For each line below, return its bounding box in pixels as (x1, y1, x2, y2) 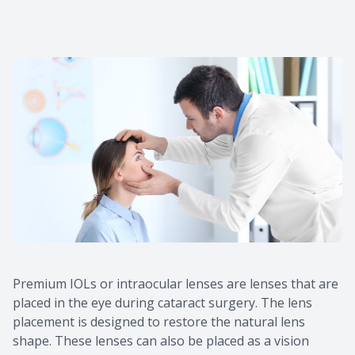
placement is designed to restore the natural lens (13, 312, 305, 330)
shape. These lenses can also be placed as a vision (13, 331, 309, 349)
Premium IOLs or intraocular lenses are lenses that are (13, 274, 338, 292)
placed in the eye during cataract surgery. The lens (13, 293, 312, 311)
